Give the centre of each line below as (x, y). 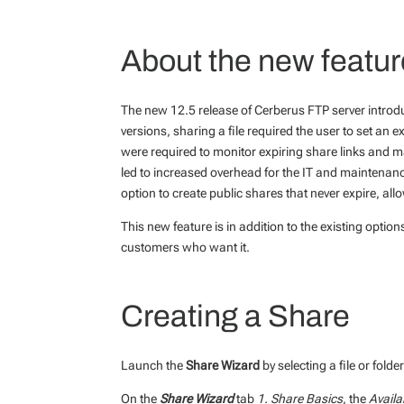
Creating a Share (236, 316)
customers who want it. (186, 247)
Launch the (154, 365)
